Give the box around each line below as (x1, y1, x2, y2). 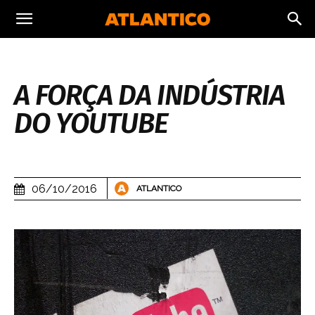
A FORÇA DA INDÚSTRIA (14, 79, 285, 112)
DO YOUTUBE (14, 107, 168, 141)
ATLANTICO (136, 184, 181, 194)
